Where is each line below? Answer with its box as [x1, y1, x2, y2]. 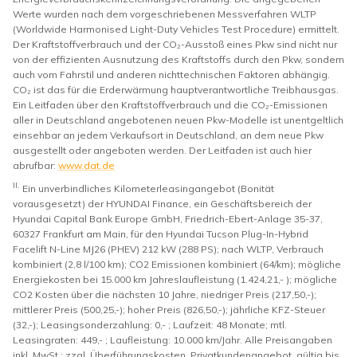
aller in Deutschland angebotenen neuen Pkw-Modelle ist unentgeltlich [13, 113, 343, 126]
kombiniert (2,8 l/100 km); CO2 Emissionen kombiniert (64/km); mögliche [13, 257, 341, 270]
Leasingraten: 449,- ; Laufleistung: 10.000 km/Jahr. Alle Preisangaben [13, 333, 332, 346]
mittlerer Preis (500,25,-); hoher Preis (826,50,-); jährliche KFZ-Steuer [13, 303, 325, 316]
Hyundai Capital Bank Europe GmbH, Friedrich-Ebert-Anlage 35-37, [13, 212, 323, 225]
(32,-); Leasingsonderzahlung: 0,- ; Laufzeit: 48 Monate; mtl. [13, 318, 287, 331]
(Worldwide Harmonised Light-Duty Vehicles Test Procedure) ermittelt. [13, 22, 339, 35]
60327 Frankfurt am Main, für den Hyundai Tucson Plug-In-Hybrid [13, 227, 308, 240]
